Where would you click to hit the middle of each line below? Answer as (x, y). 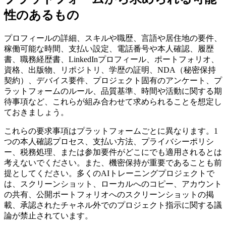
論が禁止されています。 (48, 216)
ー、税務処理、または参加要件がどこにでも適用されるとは (113, 152)
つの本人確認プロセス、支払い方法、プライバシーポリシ (109, 142)
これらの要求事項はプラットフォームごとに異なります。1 (111, 131)
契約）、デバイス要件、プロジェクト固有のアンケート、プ (113, 81)
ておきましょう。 (36, 112)
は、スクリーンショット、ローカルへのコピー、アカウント (113, 184)
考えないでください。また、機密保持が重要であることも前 (113, 163)
